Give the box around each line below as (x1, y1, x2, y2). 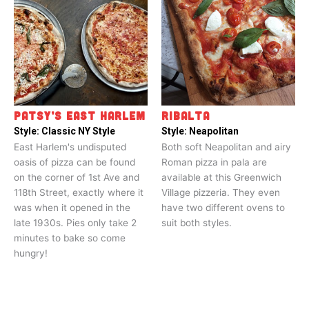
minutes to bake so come (14, 232, 126, 244)
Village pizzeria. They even (161, 187, 280, 199)
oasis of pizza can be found (14, 157, 135, 168)
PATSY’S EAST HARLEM (14, 109, 146, 123)
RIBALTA (161, 109, 210, 123)
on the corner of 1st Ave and (14, 172, 139, 183)
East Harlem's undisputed (14, 141, 126, 153)
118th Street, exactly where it (14, 187, 143, 199)
